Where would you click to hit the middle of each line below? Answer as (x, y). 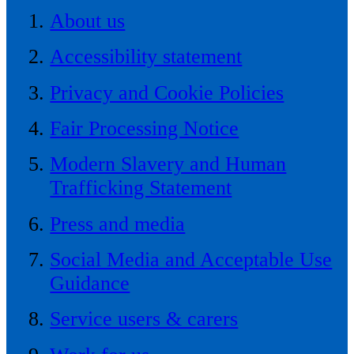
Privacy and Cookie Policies (167, 92)
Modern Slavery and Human (168, 164)
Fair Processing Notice (145, 128)
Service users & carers (144, 319)
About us (88, 21)
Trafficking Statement (141, 188)
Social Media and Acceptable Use (191, 260)
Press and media (118, 224)
